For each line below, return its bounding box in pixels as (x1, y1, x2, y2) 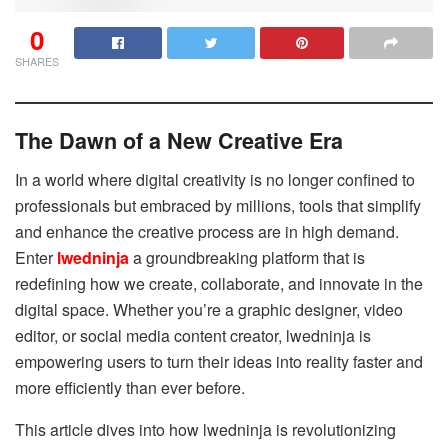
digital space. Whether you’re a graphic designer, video (15, 298, 403, 322)
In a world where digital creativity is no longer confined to (15, 168, 415, 192)
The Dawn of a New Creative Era (15, 125, 343, 157)
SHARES (15, 52, 59, 69)
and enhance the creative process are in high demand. (15, 220, 399, 244)
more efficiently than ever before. (15, 376, 245, 400)
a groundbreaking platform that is (133, 246, 365, 270)
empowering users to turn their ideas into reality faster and (15, 350, 423, 374)
